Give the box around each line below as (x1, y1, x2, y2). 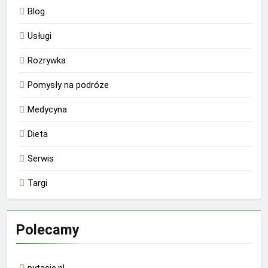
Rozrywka (28, 54, 66, 66)
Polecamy (16, 221, 80, 238)
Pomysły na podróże (28, 79, 109, 90)
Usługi (28, 30, 51, 41)
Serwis (28, 153, 54, 164)
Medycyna (28, 103, 67, 115)
